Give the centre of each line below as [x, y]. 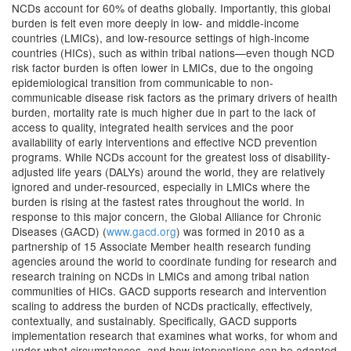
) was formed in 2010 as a [241, 231]
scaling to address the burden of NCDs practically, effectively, [162, 306]
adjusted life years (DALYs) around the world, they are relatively [168, 172]
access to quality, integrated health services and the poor [153, 127]
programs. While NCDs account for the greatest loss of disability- [171, 157]
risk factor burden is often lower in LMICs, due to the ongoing [163, 67]
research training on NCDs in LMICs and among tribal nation [161, 276]
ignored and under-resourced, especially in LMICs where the [161, 186]
